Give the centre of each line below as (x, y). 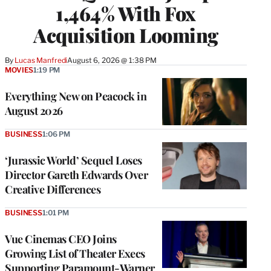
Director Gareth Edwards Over (76, 175)
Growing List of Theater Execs (75, 253)
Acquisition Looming (126, 34)
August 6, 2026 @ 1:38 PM (112, 60)
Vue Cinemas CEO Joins (61, 239)
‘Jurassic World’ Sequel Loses (73, 160)
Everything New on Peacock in (76, 96)
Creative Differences (53, 189)
